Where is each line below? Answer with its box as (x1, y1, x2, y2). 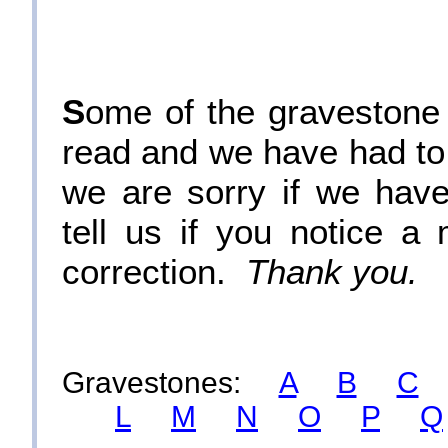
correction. (62, 252, 246, 292)
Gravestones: (61, 366, 279, 400)
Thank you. (246, 252, 418, 292)
